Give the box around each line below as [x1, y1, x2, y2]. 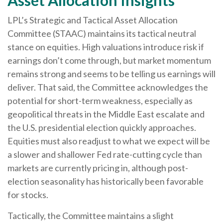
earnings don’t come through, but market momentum [7, 54, 211, 66]
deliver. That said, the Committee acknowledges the [7, 81, 208, 93]
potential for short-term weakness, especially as [7, 95, 193, 106]
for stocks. [7, 189, 48, 200]
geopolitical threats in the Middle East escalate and [7, 108, 205, 119]
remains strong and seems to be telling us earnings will [7, 68, 216, 79]
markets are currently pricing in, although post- [7, 162, 188, 173]
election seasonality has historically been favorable [7, 175, 204, 187]
